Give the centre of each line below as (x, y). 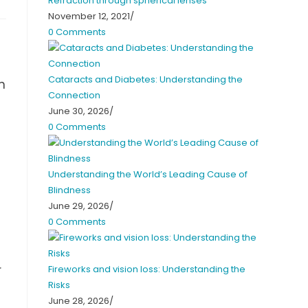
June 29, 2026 (79, 206)
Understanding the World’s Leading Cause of (148, 174)
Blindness (69, 190)
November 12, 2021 (89, 16)
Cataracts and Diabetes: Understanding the (145, 79)
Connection (74, 95)
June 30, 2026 (79, 111)
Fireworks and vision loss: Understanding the (147, 269)
